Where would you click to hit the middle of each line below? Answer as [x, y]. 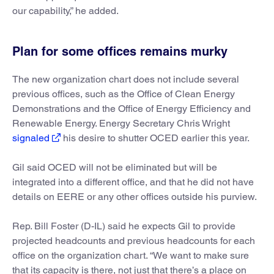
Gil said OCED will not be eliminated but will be [115, 167]
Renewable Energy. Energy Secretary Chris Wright [121, 123]
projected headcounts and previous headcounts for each [134, 240]
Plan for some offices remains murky [120, 51]
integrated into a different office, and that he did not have [133, 182]
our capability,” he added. [65, 10]
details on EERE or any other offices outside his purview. [135, 196]
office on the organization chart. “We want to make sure [131, 255]
